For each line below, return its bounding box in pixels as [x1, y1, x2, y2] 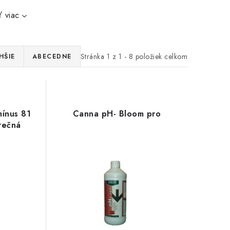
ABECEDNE [32, 52, 72, 61]
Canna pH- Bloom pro [72, 108, 161, 120]
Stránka [80, 51, 107, 62]
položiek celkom [133, 51, 187, 62]
